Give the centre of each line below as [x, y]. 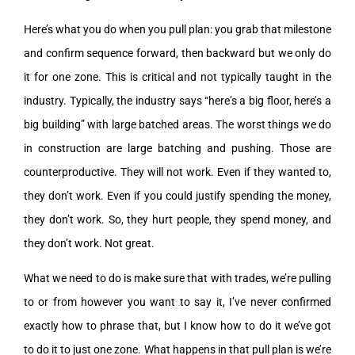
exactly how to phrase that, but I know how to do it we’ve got [177, 325]
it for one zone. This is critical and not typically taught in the [177, 76]
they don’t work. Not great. [89, 243]
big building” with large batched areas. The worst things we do [177, 124]
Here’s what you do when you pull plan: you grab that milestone [177, 29]
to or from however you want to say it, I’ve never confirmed [177, 302]
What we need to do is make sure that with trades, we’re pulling [177, 278]
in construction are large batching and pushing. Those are [177, 148]
